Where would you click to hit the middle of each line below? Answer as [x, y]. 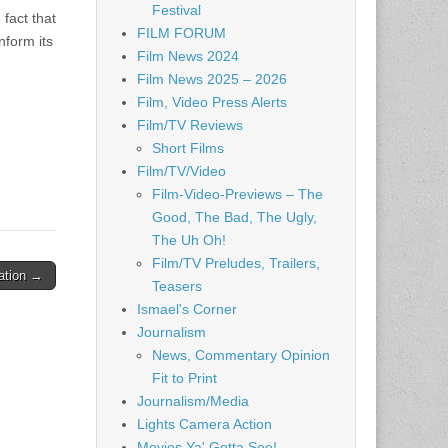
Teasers [177, 286]
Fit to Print [184, 378]
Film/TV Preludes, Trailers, [236, 263]
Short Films [188, 148]
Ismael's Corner [187, 309]
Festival [176, 10]
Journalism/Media [193, 401]
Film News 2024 [188, 56]
